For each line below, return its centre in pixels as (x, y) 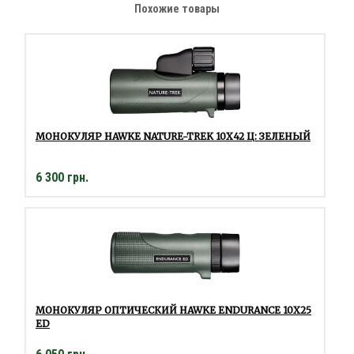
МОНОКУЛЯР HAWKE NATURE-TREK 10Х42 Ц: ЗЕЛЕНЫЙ (173, 137)
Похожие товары (177, 9)
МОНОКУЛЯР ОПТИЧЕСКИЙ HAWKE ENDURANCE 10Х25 (173, 311)
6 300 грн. (62, 178)
